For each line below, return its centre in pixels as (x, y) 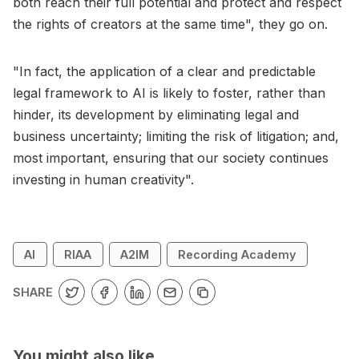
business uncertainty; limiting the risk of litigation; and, (176, 136)
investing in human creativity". (103, 179)
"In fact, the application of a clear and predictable (164, 71)
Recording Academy (237, 254)
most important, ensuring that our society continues (171, 157)
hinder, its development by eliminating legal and (156, 114)
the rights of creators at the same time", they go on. (170, 24)
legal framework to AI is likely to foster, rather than (169, 93)
